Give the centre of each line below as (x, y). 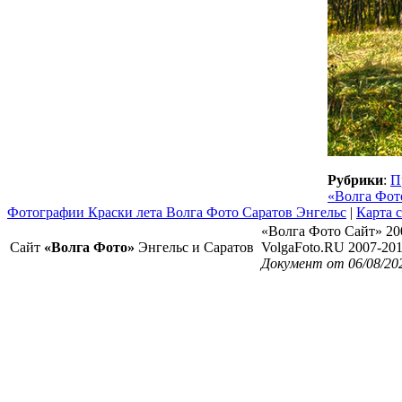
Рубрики (355, 180)
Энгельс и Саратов (194, 247)
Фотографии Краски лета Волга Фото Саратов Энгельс (177, 212)
